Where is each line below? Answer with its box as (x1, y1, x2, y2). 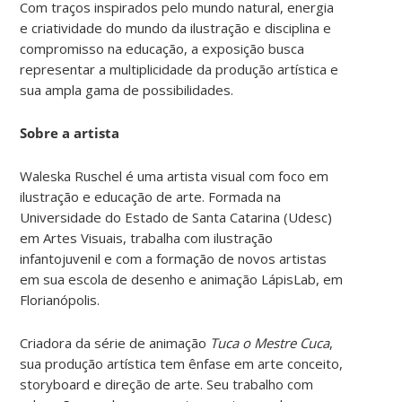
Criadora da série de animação (20, 334, 211, 353)
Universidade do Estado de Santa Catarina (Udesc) (20, 208, 333, 227)
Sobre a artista (20, 124, 120, 143)
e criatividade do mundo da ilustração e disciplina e (20, 19, 332, 38)
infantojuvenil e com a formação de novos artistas (20, 249, 328, 268)
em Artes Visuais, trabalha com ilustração (20, 229, 274, 248)
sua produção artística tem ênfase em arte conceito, (20, 354, 344, 373)
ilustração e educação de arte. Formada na (20, 188, 282, 206)
